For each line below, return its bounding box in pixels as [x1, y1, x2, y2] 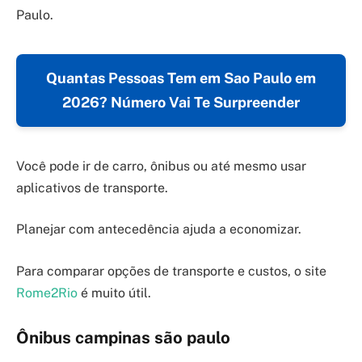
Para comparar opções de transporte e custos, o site [16, 263, 326, 279]
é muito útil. [78, 284, 151, 301]
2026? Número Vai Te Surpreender [62, 93, 300, 111]
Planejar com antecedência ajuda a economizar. [16, 221, 301, 238]
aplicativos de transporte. [16, 179, 168, 196]
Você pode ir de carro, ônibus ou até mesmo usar [16, 158, 306, 174]
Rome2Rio [16, 284, 78, 301]
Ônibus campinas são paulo [16, 328, 230, 348]
